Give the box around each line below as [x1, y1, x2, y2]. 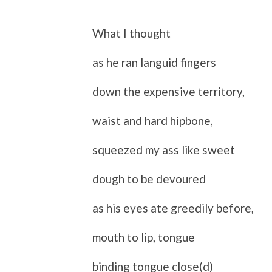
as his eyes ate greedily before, [92, 200, 254, 215]
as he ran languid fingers [92, 55, 216, 69]
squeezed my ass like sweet [92, 142, 235, 157]
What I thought [92, 25, 171, 40]
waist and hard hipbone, [92, 113, 213, 127]
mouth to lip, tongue [92, 229, 195, 244]
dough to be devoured [92, 171, 206, 186]
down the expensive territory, [92, 84, 245, 98]
